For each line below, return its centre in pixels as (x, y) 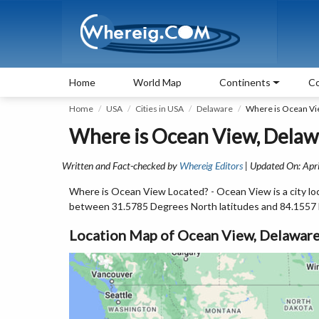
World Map (157, 82)
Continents (245, 82)
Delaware (215, 109)
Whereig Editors (211, 166)
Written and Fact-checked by (121, 166)
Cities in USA (159, 109)
